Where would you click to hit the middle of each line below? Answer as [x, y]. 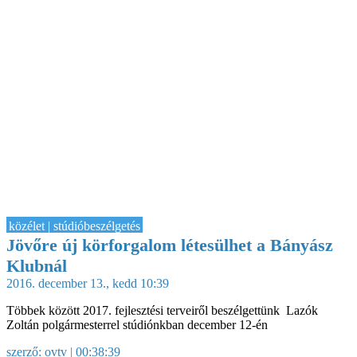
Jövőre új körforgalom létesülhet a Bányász [170, 245]
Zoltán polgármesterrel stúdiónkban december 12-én [137, 324]
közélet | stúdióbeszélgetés [75, 226]
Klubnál [37, 265]
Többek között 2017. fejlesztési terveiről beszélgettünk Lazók [162, 310]
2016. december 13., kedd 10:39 [88, 283]
